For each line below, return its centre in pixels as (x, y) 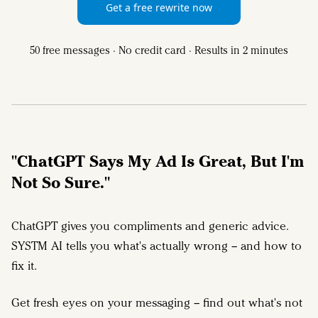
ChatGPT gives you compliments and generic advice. (150, 226)
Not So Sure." (61, 182)
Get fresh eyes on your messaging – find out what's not (157, 302)
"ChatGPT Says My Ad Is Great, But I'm (158, 161)
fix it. (24, 265)
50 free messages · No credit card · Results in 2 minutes (159, 50)
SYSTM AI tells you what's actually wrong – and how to (157, 246)
